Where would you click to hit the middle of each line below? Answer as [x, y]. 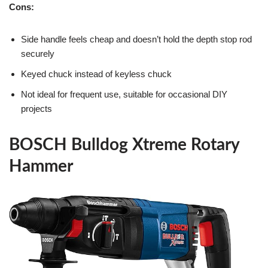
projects [36, 109]
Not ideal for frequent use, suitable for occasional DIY [124, 95]
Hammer [41, 167]
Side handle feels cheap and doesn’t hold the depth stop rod [136, 39]
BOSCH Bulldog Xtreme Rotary [124, 145]
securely [38, 54]
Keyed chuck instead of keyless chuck [96, 74]
